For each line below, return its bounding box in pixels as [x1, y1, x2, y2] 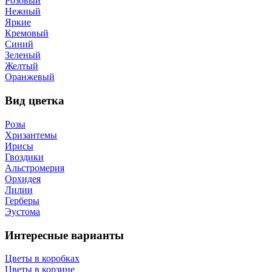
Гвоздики [5, 151, 44, 162]
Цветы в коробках [5, 253, 80, 264]
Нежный [5, 6, 41, 17]
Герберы [5, 195, 39, 206]
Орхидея [5, 173, 41, 184]
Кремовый [5, 28, 49, 39]
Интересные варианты [5, 228, 124, 242]
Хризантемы [5, 129, 57, 140]
